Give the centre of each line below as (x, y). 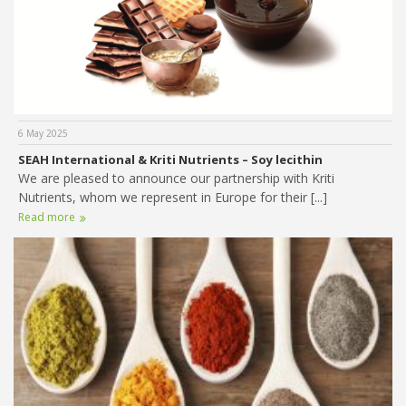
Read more (47, 217)
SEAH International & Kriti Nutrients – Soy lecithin (170, 160)
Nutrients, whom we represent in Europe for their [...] (173, 198)
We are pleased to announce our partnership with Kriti (176, 179)
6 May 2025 (43, 134)
